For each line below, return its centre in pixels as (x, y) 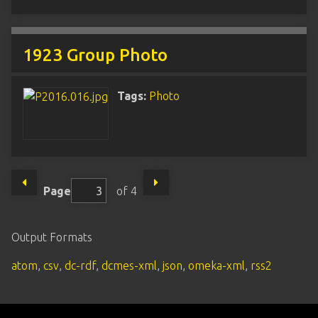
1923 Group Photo (95, 55)
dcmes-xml (129, 265)
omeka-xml (216, 265)
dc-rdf (80, 265)
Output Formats (52, 237)
